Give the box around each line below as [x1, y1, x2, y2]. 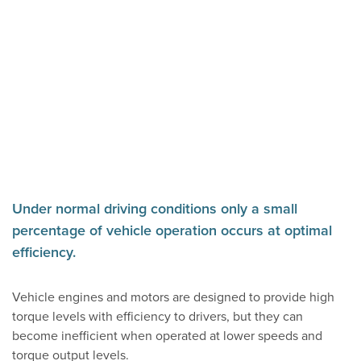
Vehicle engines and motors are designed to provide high [12, 288, 334, 305]
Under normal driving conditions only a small [12, 199, 297, 218]
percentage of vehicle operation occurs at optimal [12, 221, 332, 239]
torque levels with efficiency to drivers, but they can [12, 308, 303, 325]
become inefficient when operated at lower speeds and [12, 327, 322, 344]
